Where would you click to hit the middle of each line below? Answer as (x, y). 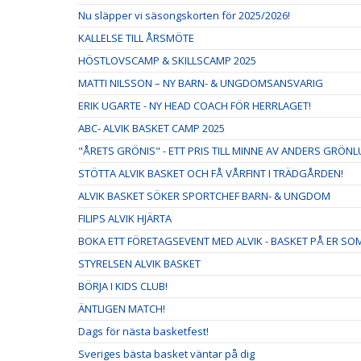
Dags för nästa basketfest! (143, 332)
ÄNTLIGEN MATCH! (122, 309)
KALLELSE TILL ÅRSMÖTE (136, 38)
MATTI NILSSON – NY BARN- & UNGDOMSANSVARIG (201, 83)
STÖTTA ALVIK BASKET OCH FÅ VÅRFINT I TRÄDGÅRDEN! (211, 174)
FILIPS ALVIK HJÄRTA (125, 219)
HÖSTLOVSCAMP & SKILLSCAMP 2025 (167, 61)
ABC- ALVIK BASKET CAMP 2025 (151, 129)
